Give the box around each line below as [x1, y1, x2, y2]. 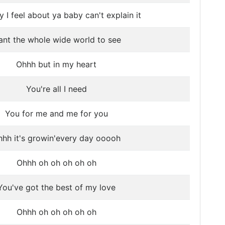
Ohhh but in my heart [16, 59, 96, 69]
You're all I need [26, 84, 87, 94]
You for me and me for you [5, 108, 108, 119]
